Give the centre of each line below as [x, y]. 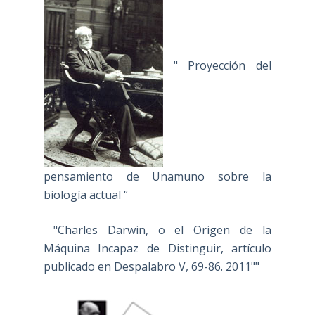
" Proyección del [217, 66]
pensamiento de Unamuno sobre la [157, 177]
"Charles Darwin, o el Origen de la [157, 230]
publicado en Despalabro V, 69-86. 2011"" [151, 267]
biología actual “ [85, 195]
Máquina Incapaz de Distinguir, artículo [157, 249]
